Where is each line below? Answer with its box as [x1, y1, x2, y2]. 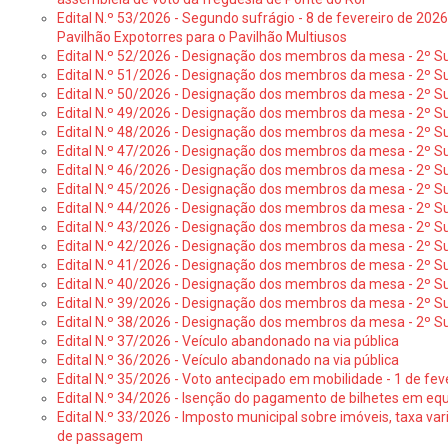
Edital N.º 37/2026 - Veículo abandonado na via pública [56, 333, 399, 349]
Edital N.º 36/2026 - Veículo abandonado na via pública [56, 352, 399, 368]
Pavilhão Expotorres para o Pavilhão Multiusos [56, 29, 347, 45]
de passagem [56, 428, 143, 444]
